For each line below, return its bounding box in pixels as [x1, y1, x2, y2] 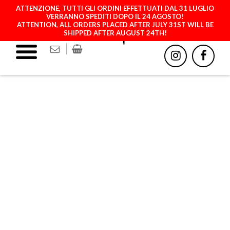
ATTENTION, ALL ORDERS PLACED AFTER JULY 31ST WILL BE [16, 21, 214, 29]
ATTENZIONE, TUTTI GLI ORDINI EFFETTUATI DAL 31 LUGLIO [16, 4, 214, 12]
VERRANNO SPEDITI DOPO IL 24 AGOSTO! [46, 12, 184, 21]
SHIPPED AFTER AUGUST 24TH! [63, 29, 167, 37]
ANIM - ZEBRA [76, 140, 154, 152]
